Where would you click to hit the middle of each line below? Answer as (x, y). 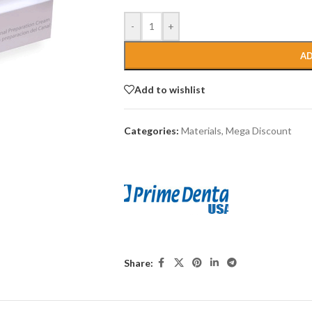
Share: (138, 263)
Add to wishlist (170, 89)
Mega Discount (258, 131)
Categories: (151, 131)
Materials (201, 131)
